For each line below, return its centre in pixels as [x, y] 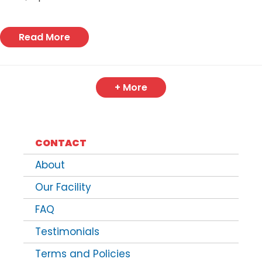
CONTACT [61, 143]
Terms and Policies [83, 254]
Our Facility [63, 187]
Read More [44, 37]
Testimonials [67, 232]
